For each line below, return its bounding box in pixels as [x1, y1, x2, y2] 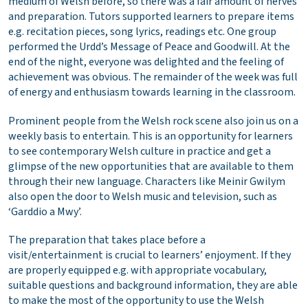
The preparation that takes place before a [8, 232, 206, 247]
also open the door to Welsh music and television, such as [8, 188, 277, 204]
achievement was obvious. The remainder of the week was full [8, 69, 298, 85]
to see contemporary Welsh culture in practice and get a [8, 143, 271, 159]
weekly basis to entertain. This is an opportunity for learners [8, 128, 293, 144]
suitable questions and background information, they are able [8, 277, 298, 293]
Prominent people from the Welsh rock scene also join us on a [8, 113, 298, 129]
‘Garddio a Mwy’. [8, 203, 82, 219]
